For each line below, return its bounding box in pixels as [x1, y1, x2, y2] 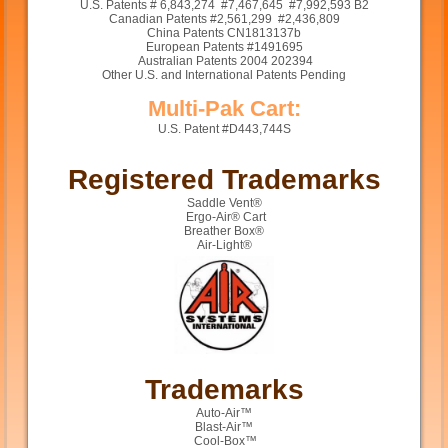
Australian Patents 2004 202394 [135, 54, 313, 69]
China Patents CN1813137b [147, 26, 301, 41]
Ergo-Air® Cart [182, 210, 266, 225]
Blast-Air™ [195, 420, 253, 435]
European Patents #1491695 [145, 40, 303, 55]
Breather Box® [184, 224, 264, 239]
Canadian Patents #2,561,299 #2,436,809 [108, 12, 340, 27]
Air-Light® [196, 238, 252, 253]
